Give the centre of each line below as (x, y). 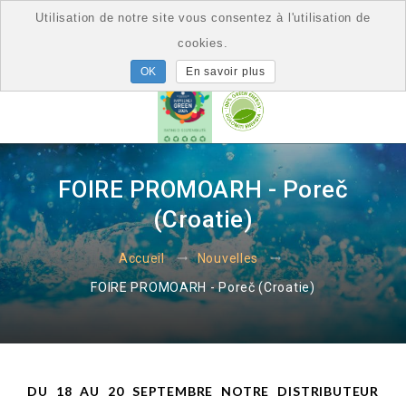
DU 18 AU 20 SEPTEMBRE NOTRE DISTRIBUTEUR (203, 391)
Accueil (141, 258)
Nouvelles (228, 258)
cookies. (203, 43)
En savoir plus (225, 71)
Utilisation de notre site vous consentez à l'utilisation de (203, 18)
